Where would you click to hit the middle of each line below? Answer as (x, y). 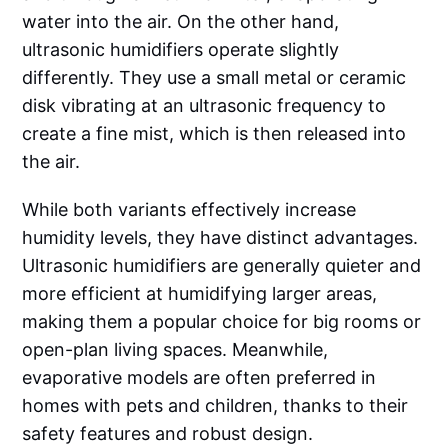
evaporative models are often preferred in (199, 377)
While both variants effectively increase (189, 209)
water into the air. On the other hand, (181, 21)
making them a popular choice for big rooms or (222, 321)
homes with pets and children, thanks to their (215, 405)
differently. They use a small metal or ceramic (214, 77)
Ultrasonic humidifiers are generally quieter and (222, 265)
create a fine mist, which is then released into (214, 133)
